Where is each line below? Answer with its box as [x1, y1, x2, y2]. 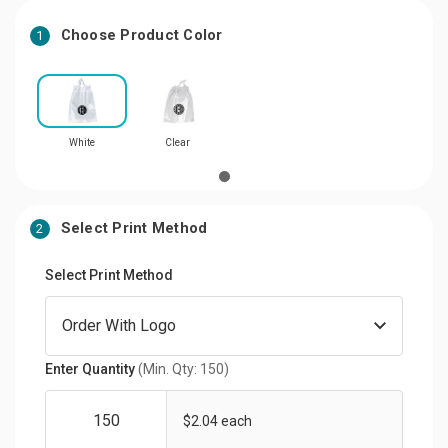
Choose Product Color [60, 25, 223, 44]
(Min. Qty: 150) [138, 360, 229, 377]
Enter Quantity [45, 360, 138, 377]
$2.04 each [183, 412, 252, 429]
